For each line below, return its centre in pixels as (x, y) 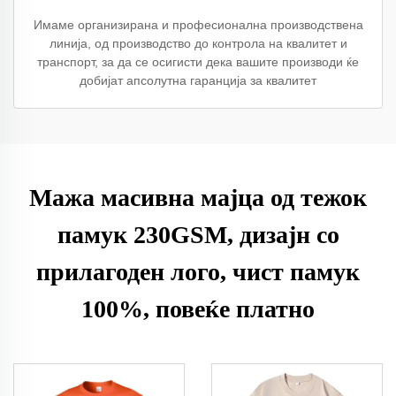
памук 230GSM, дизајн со (198, 235)
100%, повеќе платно (198, 309)
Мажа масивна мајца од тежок (198, 198)
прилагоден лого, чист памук (198, 272)
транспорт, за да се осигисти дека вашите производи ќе (198, 62)
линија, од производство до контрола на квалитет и (198, 43)
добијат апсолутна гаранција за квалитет (198, 80)
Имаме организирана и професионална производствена (198, 25)
